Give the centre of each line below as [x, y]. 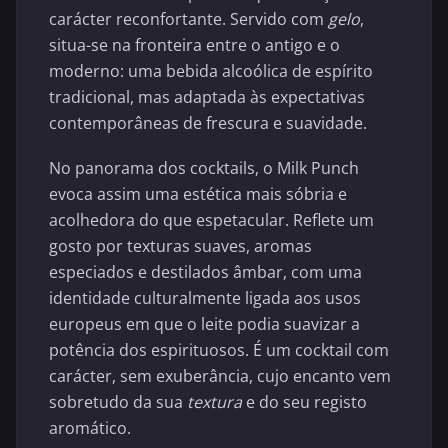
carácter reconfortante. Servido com [188, 18]
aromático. [90, 428]
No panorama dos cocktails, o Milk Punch [204, 168]
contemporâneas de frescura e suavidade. [208, 122]
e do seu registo [304, 402]
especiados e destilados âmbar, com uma [205, 272]
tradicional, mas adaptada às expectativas [207, 96]
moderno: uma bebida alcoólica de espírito [211, 70]
